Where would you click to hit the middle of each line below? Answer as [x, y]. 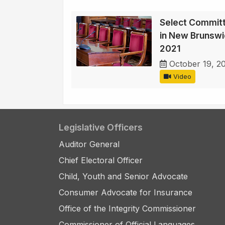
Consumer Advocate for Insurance [126, 193]
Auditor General [89, 144]
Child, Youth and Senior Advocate [123, 177]
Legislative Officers [101, 128]
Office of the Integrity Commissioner [127, 209]
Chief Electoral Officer [101, 160]
